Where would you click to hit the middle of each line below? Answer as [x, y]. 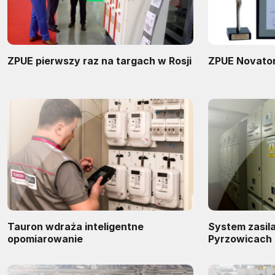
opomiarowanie [45, 238]
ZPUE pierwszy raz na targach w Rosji [99, 61]
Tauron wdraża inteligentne [76, 226]
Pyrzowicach [240, 238]
